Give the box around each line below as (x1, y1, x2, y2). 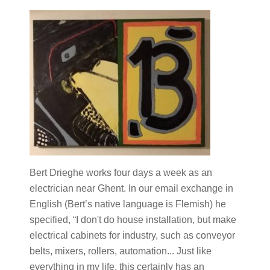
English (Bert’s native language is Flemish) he (29, 199, 226, 209)
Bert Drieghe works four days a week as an (29, 168, 212, 178)
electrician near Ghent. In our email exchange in (29, 183, 233, 193)
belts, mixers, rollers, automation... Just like (29, 246, 212, 256)
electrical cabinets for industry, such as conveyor (29, 230, 235, 240)
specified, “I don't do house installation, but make (29, 215, 236, 225)
